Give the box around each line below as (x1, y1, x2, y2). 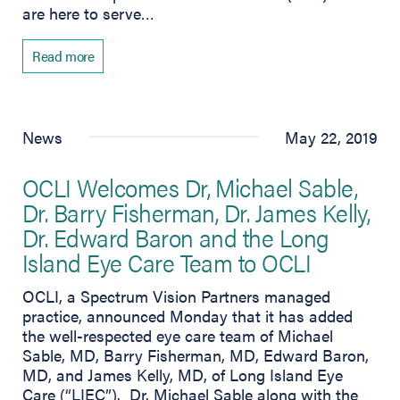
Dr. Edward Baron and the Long (22, 218, 329, 254)
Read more (32, 45, 95, 66)
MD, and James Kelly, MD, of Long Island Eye (22, 362, 343, 386)
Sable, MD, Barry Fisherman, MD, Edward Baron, (22, 343, 369, 366)
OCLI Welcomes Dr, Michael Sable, (22, 168, 358, 204)
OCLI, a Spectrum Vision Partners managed (22, 284, 330, 307)
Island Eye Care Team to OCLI (22, 243, 312, 279)
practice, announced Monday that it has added (22, 304, 353, 327)
